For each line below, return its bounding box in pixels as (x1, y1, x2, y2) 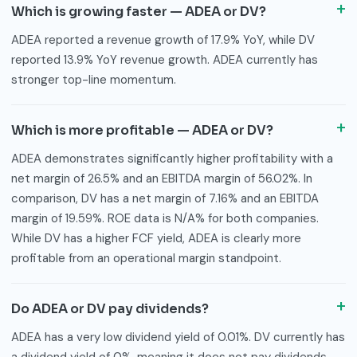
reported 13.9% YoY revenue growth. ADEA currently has (11, 51, 318, 68)
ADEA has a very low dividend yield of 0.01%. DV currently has (11, 328, 345, 345)
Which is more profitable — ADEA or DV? (11, 121, 273, 139)
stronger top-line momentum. (11, 71, 176, 88)
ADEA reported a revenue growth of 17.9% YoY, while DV (11, 31, 315, 48)
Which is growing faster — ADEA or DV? (11, 2, 266, 20)
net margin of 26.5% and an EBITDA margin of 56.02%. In (11, 170, 312, 186)
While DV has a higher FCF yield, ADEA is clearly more (11, 229, 301, 246)
